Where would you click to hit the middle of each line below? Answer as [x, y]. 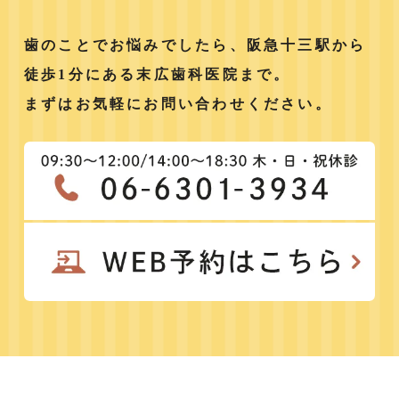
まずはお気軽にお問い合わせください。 [178, 103]
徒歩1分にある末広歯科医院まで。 [157, 74]
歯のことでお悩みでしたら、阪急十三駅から [195, 45]
